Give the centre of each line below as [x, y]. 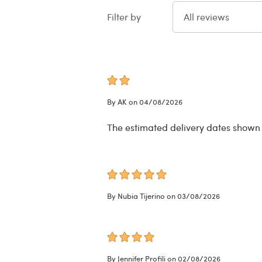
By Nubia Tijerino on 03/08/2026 [163, 196]
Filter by [124, 17]
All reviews [207, 17]
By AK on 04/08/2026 [144, 102]
